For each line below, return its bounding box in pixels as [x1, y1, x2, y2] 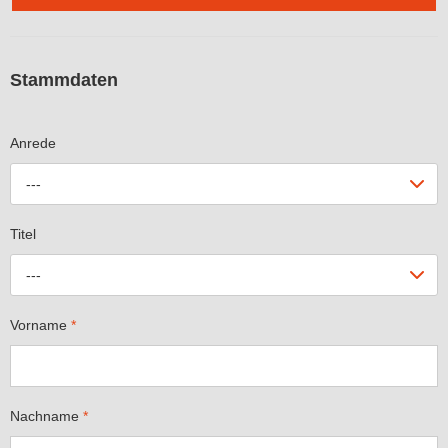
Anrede [10, 134, 56, 151]
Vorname [10, 316, 71, 333]
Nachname [10, 407, 83, 424]
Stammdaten [10, 70, 118, 91]
